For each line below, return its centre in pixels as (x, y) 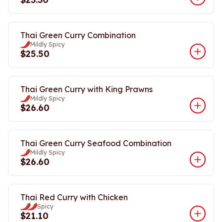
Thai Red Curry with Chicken (74, 197)
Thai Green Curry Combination (78, 35)
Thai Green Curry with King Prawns (86, 89)
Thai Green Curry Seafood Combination (96, 143)
